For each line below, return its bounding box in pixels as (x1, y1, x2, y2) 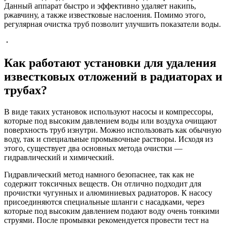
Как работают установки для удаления (4, 56, 216, 69)
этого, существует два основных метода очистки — (4, 143, 182, 153)
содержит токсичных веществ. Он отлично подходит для (4, 179, 201, 188)
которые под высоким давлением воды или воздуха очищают (4, 116, 217, 125)
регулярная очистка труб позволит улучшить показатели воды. (4, 19, 221, 28)
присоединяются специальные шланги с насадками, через (4, 197, 204, 206)
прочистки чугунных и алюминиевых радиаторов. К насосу (4, 188, 212, 197)
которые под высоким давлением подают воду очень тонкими (4, 206, 219, 215)
